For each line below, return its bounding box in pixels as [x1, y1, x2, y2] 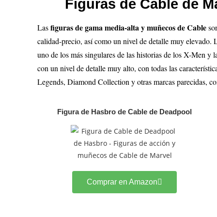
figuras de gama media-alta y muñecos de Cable [50, 22, 209, 33]
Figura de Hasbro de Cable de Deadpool [57, 108, 192, 116]
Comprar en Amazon [87, 178, 158, 186]
